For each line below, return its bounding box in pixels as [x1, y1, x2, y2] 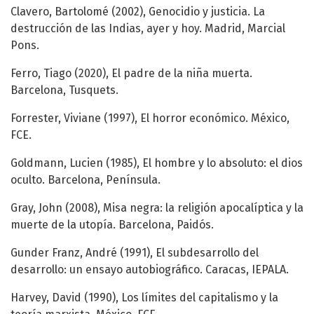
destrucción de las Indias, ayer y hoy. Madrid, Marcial [11, 22, 285, 36]
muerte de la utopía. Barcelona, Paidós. [11, 218, 214, 232]
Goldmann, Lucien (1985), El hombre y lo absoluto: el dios [11, 156, 303, 170]
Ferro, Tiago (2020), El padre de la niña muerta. [11, 67, 252, 81]
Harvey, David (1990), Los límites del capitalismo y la [11, 291, 278, 305]
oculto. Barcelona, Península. [11, 173, 161, 187]
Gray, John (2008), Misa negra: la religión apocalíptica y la [11, 201, 303, 215]
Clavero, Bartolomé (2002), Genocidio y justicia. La [11, 5, 265, 19]
